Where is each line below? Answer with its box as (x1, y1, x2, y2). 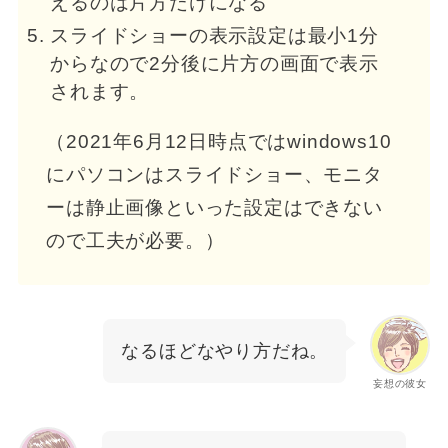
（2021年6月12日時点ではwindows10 (46, 130, 392, 152)
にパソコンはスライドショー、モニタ (46, 163, 383, 185)
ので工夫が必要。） (46, 229, 225, 251)
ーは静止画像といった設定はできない (46, 196, 383, 218)
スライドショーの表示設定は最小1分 (50, 24, 379, 46)
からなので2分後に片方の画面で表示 (50, 52, 379, 74)
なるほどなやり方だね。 (121, 340, 329, 361)
